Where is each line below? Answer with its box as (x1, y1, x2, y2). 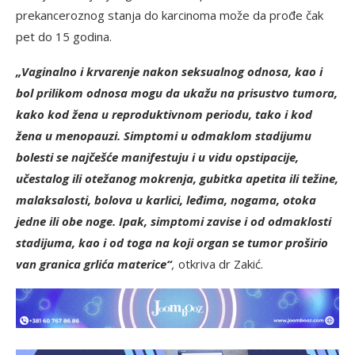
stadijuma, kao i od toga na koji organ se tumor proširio (16, 234, 328, 250)
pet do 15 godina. (16, 28, 112, 44)
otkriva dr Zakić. (175, 255, 263, 272)
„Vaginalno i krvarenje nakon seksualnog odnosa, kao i (16, 63, 323, 79)
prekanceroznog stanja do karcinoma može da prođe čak (16, 6, 323, 23)
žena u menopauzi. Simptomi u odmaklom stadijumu (16, 127, 311, 143)
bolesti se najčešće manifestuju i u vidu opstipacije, (16, 148, 299, 165)
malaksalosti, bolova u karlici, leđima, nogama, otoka (16, 191, 316, 208)
